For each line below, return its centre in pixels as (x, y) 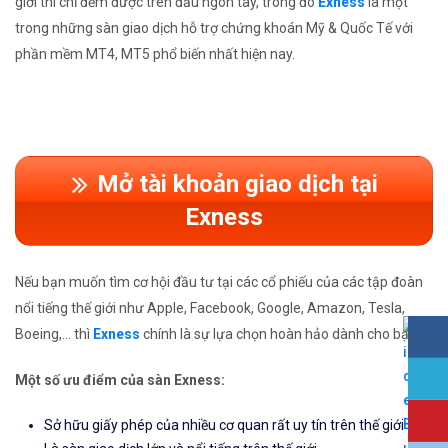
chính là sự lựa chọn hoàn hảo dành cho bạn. (280, 334)
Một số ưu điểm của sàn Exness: (120, 380)
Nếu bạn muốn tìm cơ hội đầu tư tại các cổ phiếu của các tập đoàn (219, 282)
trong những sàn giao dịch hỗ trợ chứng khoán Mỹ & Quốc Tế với (214, 28)
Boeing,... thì (54, 334)
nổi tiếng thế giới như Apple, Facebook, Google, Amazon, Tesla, (210, 308)
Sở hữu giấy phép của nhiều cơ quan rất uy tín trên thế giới (224, 425)
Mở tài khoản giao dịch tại (237, 184)
